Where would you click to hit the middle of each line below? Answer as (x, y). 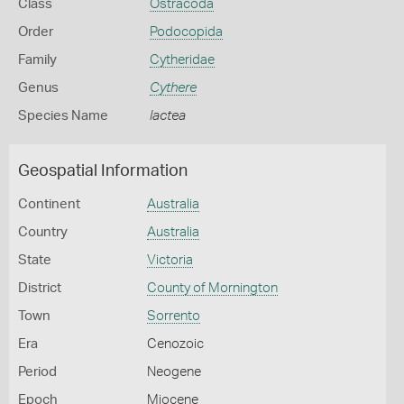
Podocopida (186, 32)
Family (37, 60)
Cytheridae (182, 60)
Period (37, 372)
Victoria (170, 260)
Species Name (63, 116)
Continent (49, 204)
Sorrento (173, 316)
